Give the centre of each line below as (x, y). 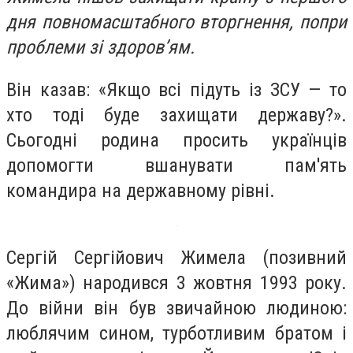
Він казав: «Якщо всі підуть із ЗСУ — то (176, 89)
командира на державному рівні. (141, 190)
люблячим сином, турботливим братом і (176, 334)
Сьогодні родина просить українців (176, 140)
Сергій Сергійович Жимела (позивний (176, 258)
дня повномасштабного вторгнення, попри (176, 22)
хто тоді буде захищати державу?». (176, 115)
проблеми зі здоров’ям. (100, 47)
